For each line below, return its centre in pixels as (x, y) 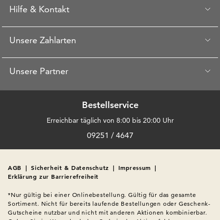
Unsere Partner (39, 71)
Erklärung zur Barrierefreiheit (53, 176)
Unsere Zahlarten (43, 40)
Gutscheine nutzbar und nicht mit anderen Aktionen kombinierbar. (108, 212)
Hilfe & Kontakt (39, 9)
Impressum (135, 167)
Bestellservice (110, 105)
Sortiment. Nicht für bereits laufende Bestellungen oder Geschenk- (109, 203)
